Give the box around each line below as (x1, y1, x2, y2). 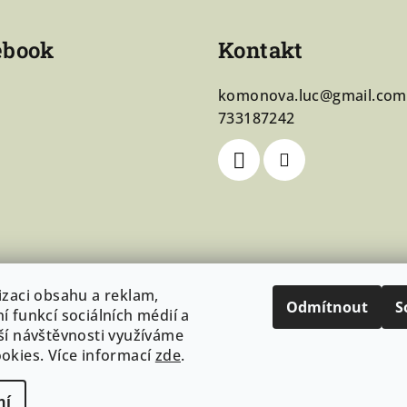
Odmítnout (286, 297, 368, 317)
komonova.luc (218, 84, 320, 105)
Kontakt (218, 35, 303, 65)
